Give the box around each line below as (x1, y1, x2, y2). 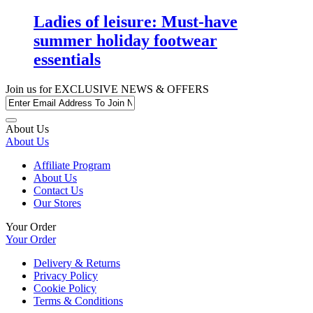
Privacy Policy (34, 269, 98, 282)
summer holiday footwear (34, 31, 217, 50)
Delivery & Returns (34, 256, 120, 269)
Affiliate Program (34, 159, 110, 171)
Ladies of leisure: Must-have (34, 12, 238, 31)
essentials (34, 50, 101, 68)
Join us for (6, 82, 52, 95)
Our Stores (34, 196, 81, 209)
